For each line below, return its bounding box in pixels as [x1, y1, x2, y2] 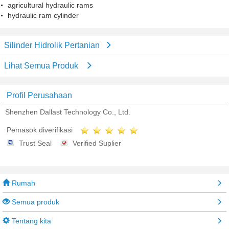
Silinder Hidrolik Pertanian [4, 41, 100, 50]
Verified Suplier [73, 139, 121, 148]
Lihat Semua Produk [4, 61, 80, 70]
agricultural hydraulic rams [8, 1, 93, 9]
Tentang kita [10, 217, 51, 225]
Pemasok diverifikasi [7, 126, 73, 134]
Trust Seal [19, 139, 52, 148]
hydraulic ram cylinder [8, 11, 79, 19]
